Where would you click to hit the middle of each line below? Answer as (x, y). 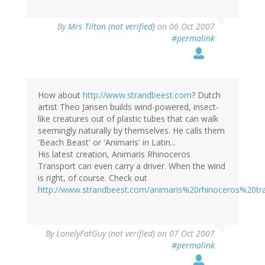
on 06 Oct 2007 (185, 27)
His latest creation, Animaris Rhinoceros (114, 154)
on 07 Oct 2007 (185, 234)
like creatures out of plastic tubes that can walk (128, 119)
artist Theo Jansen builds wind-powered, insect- (128, 107)
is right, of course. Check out (93, 178)
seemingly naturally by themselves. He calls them (131, 131)
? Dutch (206, 95)
